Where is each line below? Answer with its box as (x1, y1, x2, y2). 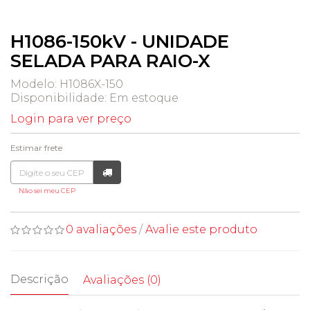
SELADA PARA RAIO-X (10, 50, 210, 72)
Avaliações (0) (83, 273, 161, 286)
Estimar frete (10, 143, 62, 153)
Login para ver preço (10, 112, 131, 125)
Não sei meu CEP (19, 187, 75, 194)
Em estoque (109, 91, 179, 104)
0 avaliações (66, 223, 136, 236)
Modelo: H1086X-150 (10, 77, 123, 91)
